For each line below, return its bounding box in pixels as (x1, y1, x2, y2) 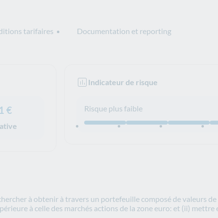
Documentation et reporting (77, 26, 171, 36)
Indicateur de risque (88, 77, 158, 87)
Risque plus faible (84, 104, 143, 113)
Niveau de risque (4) (84, 125, 151, 134)
